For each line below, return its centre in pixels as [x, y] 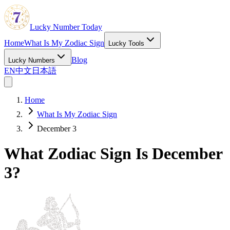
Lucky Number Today [66, 27]
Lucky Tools [126, 43]
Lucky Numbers [32, 60]
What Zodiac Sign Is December [113, 154]
